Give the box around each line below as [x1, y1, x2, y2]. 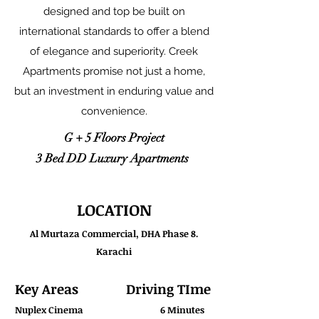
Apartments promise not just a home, [23, 65, 205, 78]
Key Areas [15, 280, 78, 298]
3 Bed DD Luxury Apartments [36, 151, 192, 166]
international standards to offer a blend [19, 25, 209, 38]
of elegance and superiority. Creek [30, 45, 198, 58]
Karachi [96, 245, 132, 258]
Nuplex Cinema [15, 303, 83, 316]
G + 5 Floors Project [63, 130, 164, 145]
